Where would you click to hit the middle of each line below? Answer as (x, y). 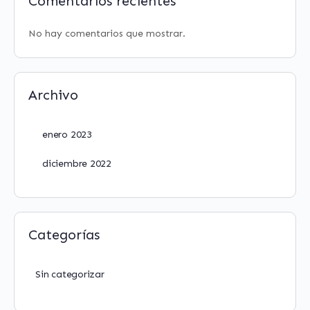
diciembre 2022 (77, 164)
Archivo (53, 95)
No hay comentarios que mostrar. (107, 34)
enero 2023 (67, 135)
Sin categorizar (70, 274)
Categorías (64, 235)
